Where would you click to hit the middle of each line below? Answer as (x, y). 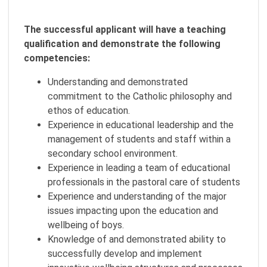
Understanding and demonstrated (118, 82)
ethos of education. (89, 111)
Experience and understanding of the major (137, 196)
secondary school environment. (113, 153)
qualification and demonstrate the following (122, 44)
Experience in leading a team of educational (139, 168)
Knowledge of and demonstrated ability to (137, 239)
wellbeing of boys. (86, 225)
